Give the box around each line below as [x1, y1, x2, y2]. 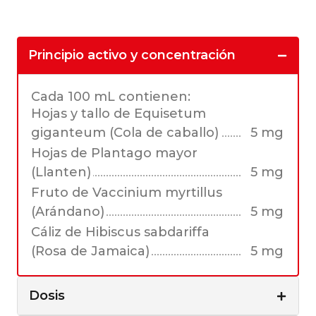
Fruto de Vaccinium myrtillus [31, 185, 222, 201]
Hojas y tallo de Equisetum [31, 106, 206, 122]
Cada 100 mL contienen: [31, 89, 190, 105]
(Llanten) [31, 164, 91, 181]
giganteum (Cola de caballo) [31, 125, 219, 141]
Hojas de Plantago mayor [31, 145, 197, 162]
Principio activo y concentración [28, 47, 236, 63]
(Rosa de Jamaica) [31, 243, 150, 260]
